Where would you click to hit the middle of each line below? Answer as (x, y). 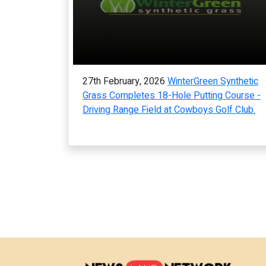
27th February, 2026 (124, 81)
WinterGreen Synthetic (213, 81)
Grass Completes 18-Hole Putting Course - (172, 96)
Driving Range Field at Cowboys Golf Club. (169, 110)
